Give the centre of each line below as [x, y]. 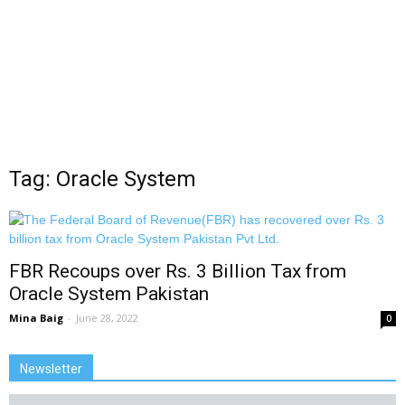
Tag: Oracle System [103, 179]
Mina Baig [36, 318]
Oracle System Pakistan [109, 294]
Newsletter [51, 369]
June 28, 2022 [107, 318]
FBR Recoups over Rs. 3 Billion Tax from [178, 271]
